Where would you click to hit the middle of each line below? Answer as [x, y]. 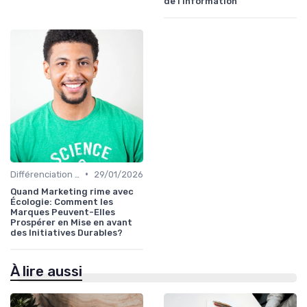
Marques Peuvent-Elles [63, 212]
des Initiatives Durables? [66, 232]
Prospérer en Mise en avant [71, 222]
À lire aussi [46, 271]
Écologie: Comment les [62, 201]
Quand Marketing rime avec [72, 191]
